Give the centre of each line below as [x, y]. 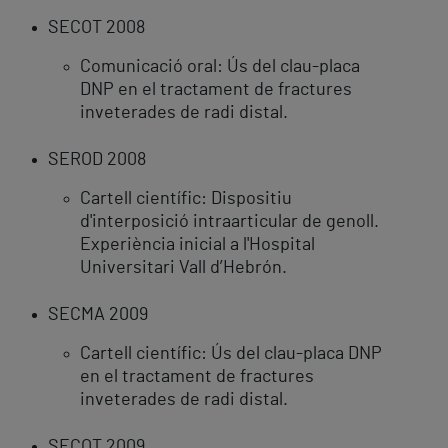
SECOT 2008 [96, 28]
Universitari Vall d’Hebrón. [183, 268]
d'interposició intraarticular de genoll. [229, 222]
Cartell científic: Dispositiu [186, 199]
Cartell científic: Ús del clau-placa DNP [231, 354]
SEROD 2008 [97, 160]
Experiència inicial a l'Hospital [197, 245]
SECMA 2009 [98, 315]
